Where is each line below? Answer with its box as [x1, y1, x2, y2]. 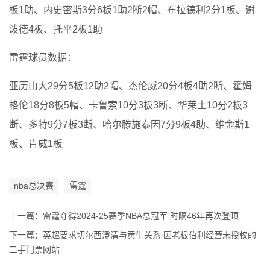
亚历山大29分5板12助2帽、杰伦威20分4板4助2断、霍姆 [9, 80, 252, 91]
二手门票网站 [9, 244, 60, 254]
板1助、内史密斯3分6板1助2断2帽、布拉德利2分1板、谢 [9, 4, 255, 15]
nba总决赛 [14, 180, 54, 190]
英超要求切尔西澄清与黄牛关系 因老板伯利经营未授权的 [43, 230, 256, 240]
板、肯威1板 [9, 138, 63, 149]
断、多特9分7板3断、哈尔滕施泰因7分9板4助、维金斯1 [9, 119, 250, 130]
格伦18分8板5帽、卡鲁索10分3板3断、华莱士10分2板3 [9, 99, 248, 110]
